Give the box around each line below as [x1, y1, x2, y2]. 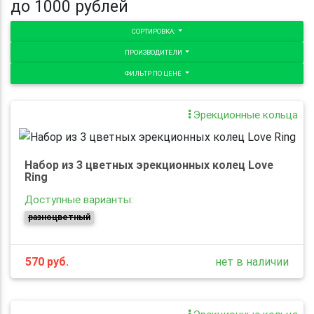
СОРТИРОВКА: [131, 26, 177, 36]
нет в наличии [215, 254, 289, 268]
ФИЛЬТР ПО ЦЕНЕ [125, 68, 184, 78]
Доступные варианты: [25, 192, 133, 206]
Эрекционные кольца [191, 107, 298, 121]
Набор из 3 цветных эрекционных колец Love [25, 157, 273, 172]
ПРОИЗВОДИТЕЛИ [124, 47, 184, 57]
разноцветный [27, 211, 90, 222]
